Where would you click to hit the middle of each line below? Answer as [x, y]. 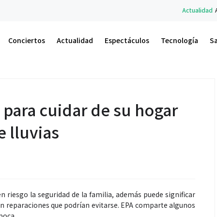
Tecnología [179, 40]
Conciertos [27, 40]
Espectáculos [127, 40]
